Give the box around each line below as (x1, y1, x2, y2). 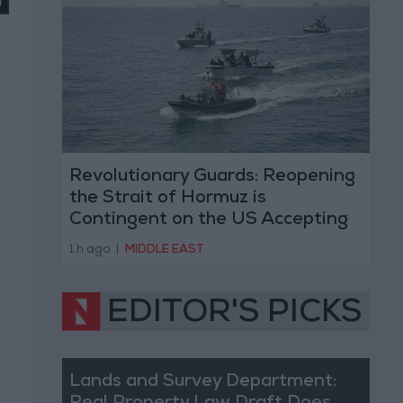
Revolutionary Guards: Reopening (68, 168, 355, 187)
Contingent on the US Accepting (68, 211, 348, 230)
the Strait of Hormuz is (68, 190, 266, 209)
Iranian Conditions (68, 233, 227, 252)
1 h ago (68, 244, 111, 256)
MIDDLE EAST (125, 244, 204, 256)
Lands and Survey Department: (68, 372, 336, 391)
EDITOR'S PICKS (107, 298, 362, 331)
